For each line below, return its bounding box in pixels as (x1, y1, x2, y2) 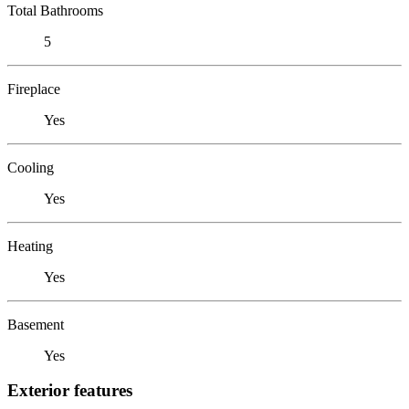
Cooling (7, 159, 54, 175)
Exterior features (7, 381, 132, 401)
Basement (7, 316, 64, 332)
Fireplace (7, 80, 60, 97)
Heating (7, 237, 53, 254)
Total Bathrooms (7, 2, 103, 18)
